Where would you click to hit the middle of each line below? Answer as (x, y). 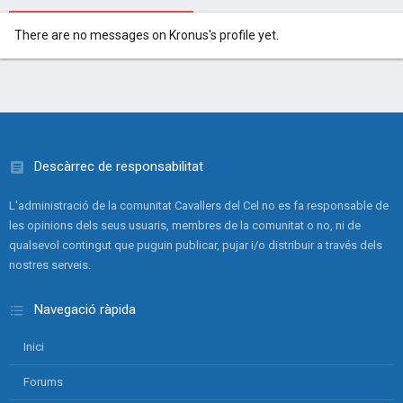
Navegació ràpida (85, 309)
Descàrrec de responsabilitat (119, 166)
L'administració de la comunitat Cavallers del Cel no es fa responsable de (199, 206)
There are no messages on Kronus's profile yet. (147, 35)
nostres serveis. (50, 265)
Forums (43, 382)
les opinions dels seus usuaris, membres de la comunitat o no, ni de (185, 225)
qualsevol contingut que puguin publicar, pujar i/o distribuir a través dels (196, 245)
